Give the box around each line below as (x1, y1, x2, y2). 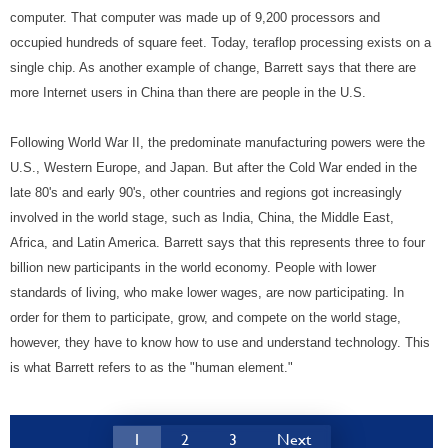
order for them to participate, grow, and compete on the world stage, (10, 310, 401, 326)
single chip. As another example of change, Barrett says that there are (10, 60, 416, 76)
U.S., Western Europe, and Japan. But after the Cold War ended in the (10, 160, 417, 176)
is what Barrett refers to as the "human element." (10, 360, 293, 376)
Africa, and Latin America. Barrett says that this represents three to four (10, 235, 425, 251)
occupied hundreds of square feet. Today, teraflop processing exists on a (10, 35, 431, 51)
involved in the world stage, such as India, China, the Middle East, (10, 210, 394, 226)
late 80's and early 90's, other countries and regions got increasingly (10, 185, 402, 201)
